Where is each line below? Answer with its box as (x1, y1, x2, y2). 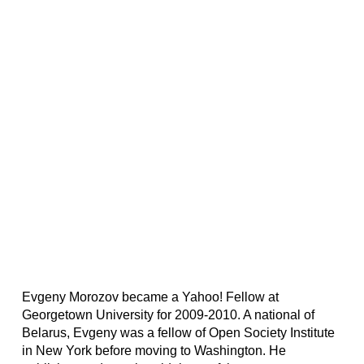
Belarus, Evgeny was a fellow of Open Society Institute (21, 326, 335, 340)
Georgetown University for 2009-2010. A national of (21, 308, 314, 322)
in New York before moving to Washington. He (21, 344, 286, 357)
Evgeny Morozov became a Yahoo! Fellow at (21, 290, 279, 304)
